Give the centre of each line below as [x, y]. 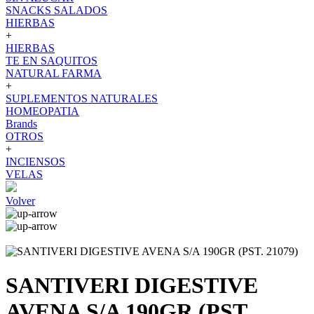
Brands [21, 124]
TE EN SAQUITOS [52, 61]
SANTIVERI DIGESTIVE [132, 286]
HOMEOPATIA [42, 111]
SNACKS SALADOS [56, 10]
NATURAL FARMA [54, 73]
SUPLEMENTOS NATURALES [82, 98]
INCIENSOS [35, 162]
